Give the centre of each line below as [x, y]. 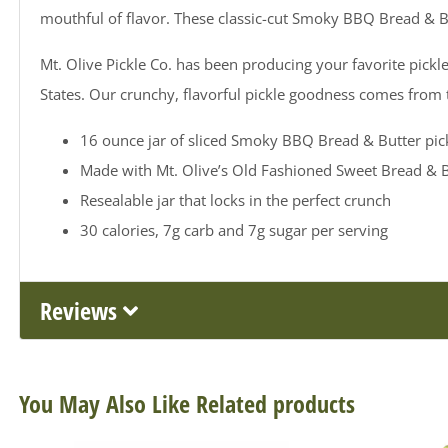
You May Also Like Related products [186, 403]
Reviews [81, 310]
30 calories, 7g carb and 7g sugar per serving [233, 229]
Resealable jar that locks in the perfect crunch [235, 199]
